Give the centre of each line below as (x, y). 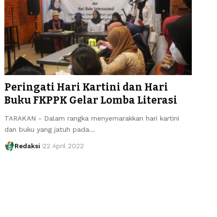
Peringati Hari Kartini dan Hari (86, 87)
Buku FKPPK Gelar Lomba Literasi (91, 100)
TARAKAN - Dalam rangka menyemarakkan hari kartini (92, 118)
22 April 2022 (63, 146)
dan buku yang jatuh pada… (50, 129)
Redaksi (27, 146)
